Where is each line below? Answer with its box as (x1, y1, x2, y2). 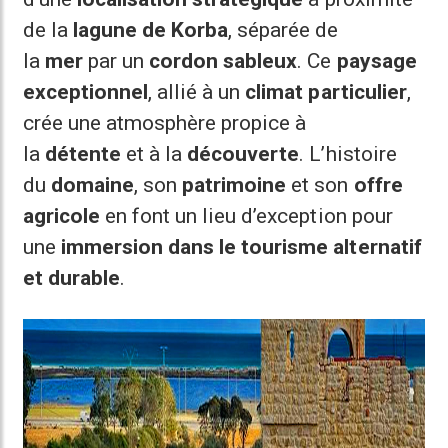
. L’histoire (299, 142, 397, 166)
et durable (23, 266, 121, 290)
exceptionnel (23, 80, 149, 104)
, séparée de (228, 18, 339, 42)
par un (83, 49, 150, 73)
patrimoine (182, 173, 287, 197)
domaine (51, 173, 135, 197)
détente (45, 142, 122, 166)
